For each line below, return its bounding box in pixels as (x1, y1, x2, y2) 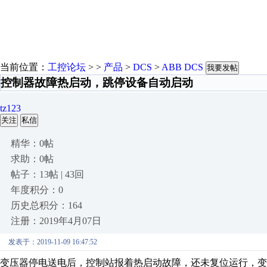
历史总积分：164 (11, 200, 82, 210)
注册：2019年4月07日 (11, 216, 101, 226)
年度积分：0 (11, 185, 63, 195)
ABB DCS (162, 62, 203, 72)
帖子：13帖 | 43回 (11, 169, 84, 179)
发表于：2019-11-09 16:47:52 (8, 238, 97, 246)
